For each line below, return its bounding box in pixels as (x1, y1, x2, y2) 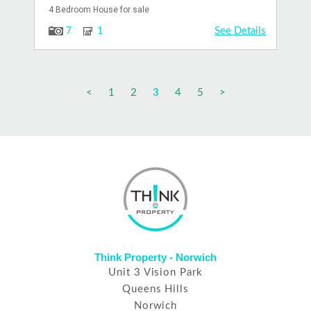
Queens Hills (122, 283, 189, 294)
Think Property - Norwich (94, 251, 217, 263)
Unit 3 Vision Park (108, 267, 203, 278)
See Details (215, 25, 266, 36)
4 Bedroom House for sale (49, 4, 149, 15)
